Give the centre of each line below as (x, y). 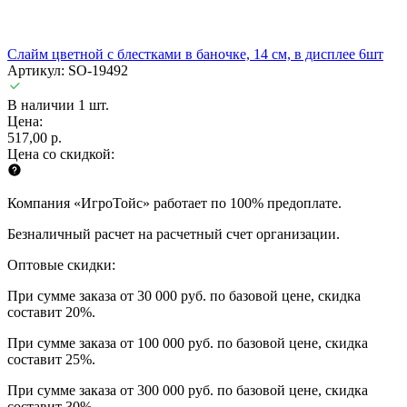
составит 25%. (51, 359)
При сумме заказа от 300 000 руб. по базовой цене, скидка (188, 390)
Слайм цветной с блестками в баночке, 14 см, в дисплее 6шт (195, 54)
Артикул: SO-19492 (68, 70)
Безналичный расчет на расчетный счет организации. (174, 233)
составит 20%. (51, 312)
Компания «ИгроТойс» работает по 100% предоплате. (174, 203)
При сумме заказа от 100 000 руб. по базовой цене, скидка (188, 342)
